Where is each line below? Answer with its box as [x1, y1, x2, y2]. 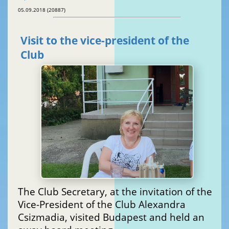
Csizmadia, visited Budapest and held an [18, 211, 204, 224]
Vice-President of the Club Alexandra [18, 198, 186, 211]
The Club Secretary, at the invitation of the [18, 185, 212, 198]
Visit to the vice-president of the [20, 33, 189, 48]
